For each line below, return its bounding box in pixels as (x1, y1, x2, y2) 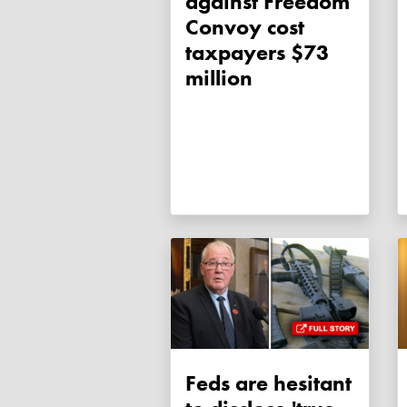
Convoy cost (185, 13, 304, 42)
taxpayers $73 (185, 38, 329, 67)
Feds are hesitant (185, 369, 352, 398)
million (185, 64, 253, 93)
